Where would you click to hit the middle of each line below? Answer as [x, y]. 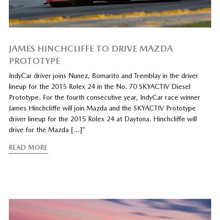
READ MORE [28, 148]
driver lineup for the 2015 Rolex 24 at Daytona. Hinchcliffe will [103, 119]
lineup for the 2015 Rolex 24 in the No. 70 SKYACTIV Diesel [99, 87]
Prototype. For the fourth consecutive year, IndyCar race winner [104, 97]
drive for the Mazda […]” [47, 130]
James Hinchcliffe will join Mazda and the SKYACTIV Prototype [102, 108]
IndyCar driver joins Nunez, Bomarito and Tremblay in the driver [103, 76]
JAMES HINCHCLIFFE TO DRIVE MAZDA [91, 49]
